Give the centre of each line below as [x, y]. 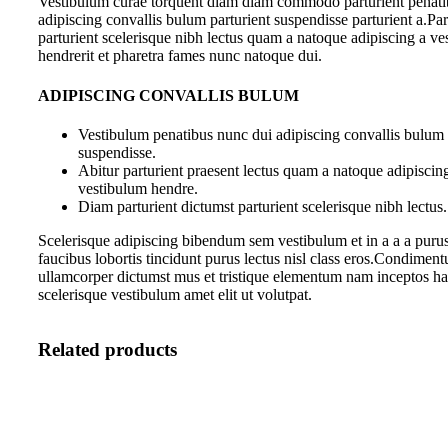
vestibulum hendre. [138, 188]
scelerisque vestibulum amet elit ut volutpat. [175, 294]
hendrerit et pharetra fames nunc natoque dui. [180, 56]
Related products [107, 349]
